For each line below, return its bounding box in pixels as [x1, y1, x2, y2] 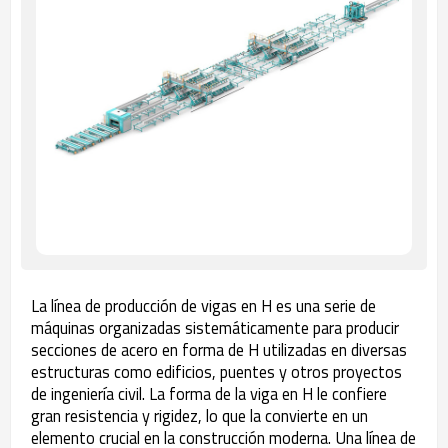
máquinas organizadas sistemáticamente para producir [31, 315, 399, 340]
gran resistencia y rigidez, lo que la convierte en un [31, 403, 368, 428]
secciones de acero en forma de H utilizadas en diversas [31, 337, 407, 362]
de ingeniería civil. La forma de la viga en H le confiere [31, 381, 387, 406]
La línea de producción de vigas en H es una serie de [31, 293, 376, 318]
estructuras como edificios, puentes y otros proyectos [31, 359, 402, 384]
